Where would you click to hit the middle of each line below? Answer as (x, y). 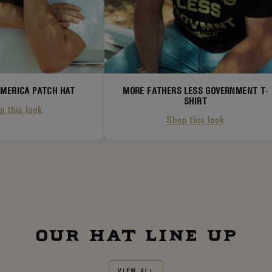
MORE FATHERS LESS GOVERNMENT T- (195, 90)
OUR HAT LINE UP (136, 236)
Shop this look (195, 119)
